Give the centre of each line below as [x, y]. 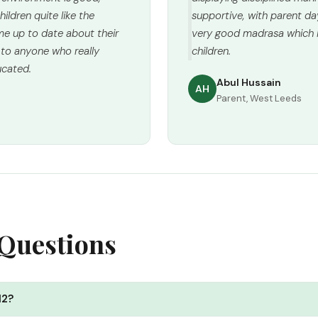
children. [211, 51]
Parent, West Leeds [259, 98]
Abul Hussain [249, 82]
